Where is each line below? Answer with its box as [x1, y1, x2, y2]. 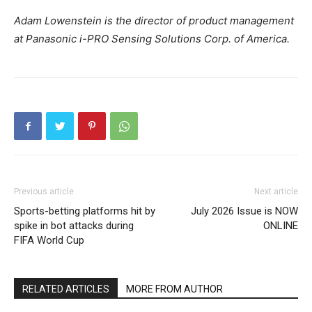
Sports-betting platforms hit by [14, 205, 155, 218]
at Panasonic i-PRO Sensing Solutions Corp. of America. [14, 32, 290, 46]
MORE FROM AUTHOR [126, 283, 223, 295]
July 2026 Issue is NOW [191, 205, 298, 218]
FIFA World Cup [14, 234, 84, 247]
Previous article [14, 187, 74, 197]
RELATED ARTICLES [22, 283, 109, 295]
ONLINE [263, 219, 298, 233]
